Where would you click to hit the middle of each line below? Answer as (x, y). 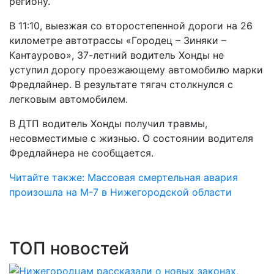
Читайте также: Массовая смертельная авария (124, 177)
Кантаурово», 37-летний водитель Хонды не (117, 55)
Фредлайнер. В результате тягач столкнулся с (121, 84)
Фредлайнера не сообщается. (81, 153)
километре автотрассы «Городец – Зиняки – (118, 40)
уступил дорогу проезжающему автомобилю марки (136, 70)
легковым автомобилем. (68, 99)
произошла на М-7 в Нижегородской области (120, 192)
